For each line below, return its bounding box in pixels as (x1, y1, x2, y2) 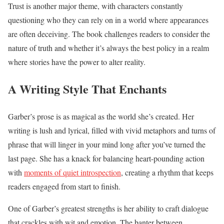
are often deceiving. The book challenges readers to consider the (8, 28, 210, 39)
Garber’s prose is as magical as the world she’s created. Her (8, 111, 194, 122)
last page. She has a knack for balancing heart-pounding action (8, 153, 204, 164)
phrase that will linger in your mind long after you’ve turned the (8, 139, 205, 150)
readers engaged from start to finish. (8, 181, 120, 192)
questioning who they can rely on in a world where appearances (8, 14, 208, 25)
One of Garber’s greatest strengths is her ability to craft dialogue (8, 203, 208, 214)
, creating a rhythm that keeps (121, 167, 213, 178)
